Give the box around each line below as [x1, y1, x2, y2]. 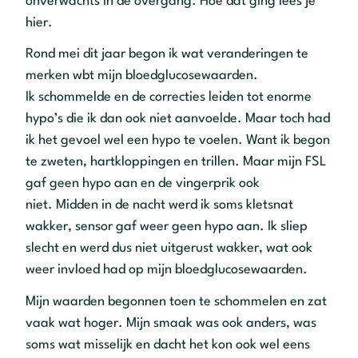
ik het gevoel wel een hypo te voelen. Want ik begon [26, 133, 330, 148]
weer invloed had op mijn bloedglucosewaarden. [26, 263, 308, 277]
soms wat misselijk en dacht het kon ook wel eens [26, 337, 310, 352]
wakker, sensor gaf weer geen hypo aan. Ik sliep [26, 220, 308, 234]
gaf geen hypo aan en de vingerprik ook [26, 177, 260, 191]
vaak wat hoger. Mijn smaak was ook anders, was [26, 316, 316, 330]
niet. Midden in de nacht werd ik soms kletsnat [26, 198, 293, 213]
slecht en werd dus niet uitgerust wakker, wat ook [26, 241, 312, 256]
